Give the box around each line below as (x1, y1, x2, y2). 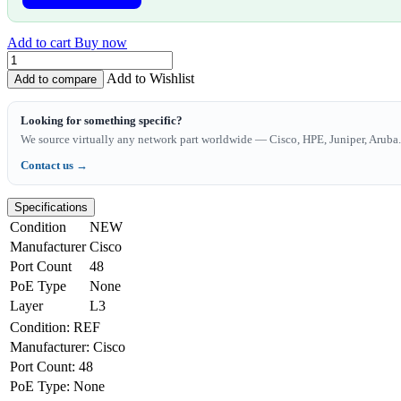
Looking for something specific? (21, 113, 183, 127)
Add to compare (14, 72, 97, 86)
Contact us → (21, 158, 88, 172)
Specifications (14, 200, 88, 214)
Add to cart (7, 34, 74, 50)
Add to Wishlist (107, 70, 194, 86)
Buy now (74, 34, 127, 50)
